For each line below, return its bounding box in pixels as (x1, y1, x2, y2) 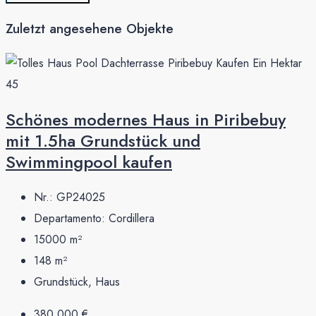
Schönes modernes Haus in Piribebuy (6, 107, 286, 132)
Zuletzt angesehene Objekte (6, 19, 174, 39)
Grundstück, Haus (34, 273, 120, 290)
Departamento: (34, 209, 109, 226)
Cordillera (109, 209, 154, 226)
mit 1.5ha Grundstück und (6, 128, 200, 153)
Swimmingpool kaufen (6, 149, 172, 174)
